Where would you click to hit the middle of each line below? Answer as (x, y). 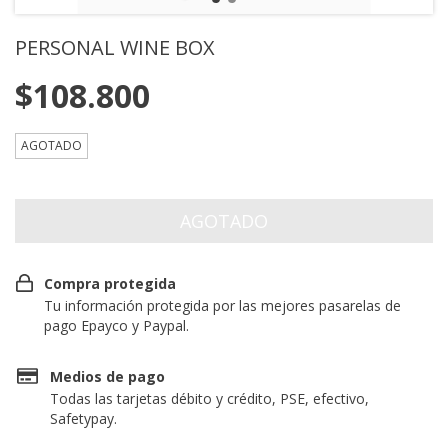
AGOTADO (51, 145)
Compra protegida (110, 283)
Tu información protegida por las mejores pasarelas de (223, 305)
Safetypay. (83, 418)
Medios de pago (107, 376)
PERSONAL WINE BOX (115, 47)
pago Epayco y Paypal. (117, 325)
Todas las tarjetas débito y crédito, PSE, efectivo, (209, 398)
